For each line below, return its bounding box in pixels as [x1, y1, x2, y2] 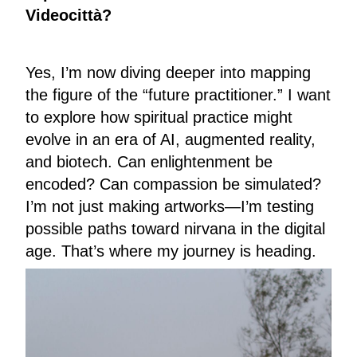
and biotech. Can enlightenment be [25, 153, 273, 171]
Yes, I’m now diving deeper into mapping [25, 64, 311, 82]
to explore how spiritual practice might [25, 108, 292, 127]
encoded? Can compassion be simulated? [25, 175, 321, 194]
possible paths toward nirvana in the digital [25, 220, 325, 238]
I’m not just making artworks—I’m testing [25, 198, 314, 216]
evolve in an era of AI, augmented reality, [25, 131, 316, 149]
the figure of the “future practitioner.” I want [25, 86, 331, 104]
